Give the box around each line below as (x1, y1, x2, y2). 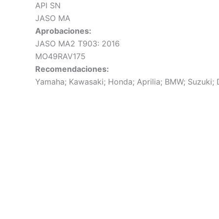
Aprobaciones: (35, 26, 91, 36)
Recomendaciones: (35, 64, 109, 74)
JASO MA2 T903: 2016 (35, 39, 120, 49)
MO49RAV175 (35, 51, 86, 62)
